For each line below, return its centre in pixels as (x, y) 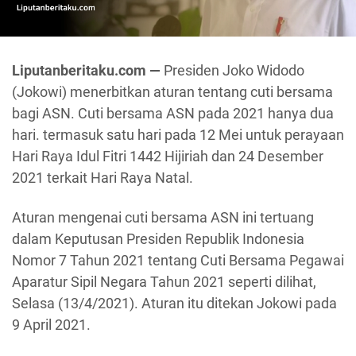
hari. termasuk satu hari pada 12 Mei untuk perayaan (178, 135)
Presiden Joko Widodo (234, 70)
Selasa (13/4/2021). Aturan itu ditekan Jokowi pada (174, 303)
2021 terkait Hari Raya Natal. (103, 178)
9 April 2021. (51, 324)
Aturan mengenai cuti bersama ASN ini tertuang (163, 217)
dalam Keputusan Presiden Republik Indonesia (158, 238)
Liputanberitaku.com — (88, 70)
